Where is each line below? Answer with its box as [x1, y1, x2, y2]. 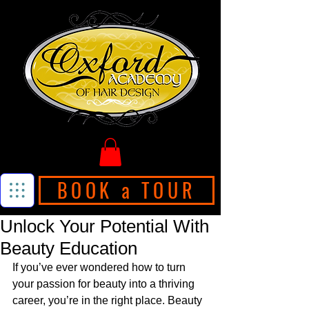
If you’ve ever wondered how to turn [12, 261, 188, 273]
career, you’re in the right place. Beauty [12, 294, 205, 306]
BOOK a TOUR [57, 176, 197, 205]
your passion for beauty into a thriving [12, 277, 197, 290]
